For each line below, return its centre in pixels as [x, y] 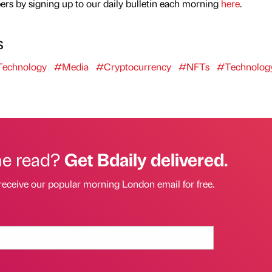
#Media [71, 66]
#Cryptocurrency [133, 66]
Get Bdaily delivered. [146, 159]
